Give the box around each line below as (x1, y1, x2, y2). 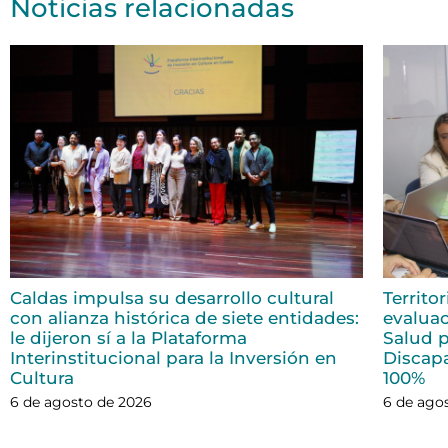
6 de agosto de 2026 (10, 393, 152, 412)
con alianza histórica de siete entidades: (10, 308, 359, 329)
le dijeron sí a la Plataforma (10, 328, 247, 349)
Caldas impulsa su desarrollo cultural (10, 288, 334, 309)
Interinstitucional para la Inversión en (10, 348, 337, 369)
